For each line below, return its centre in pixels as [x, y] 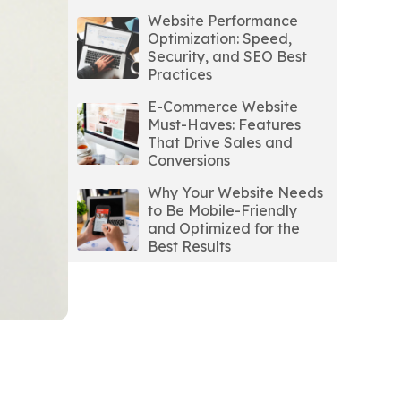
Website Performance [223, 21]
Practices [180, 74]
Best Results [189, 246]
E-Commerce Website [223, 107]
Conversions [189, 160]
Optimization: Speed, [220, 38]
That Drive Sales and [220, 142]
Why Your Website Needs [235, 192]
